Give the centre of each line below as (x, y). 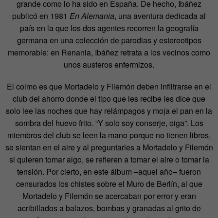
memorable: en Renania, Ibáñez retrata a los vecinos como (109, 52)
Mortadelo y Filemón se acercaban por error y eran (109, 196)
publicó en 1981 (41, 16)
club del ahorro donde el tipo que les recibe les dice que (109, 98)
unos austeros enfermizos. (109, 64)
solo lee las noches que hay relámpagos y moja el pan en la (109, 110)
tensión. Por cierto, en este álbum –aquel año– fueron (109, 171)
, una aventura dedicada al (160, 16)
